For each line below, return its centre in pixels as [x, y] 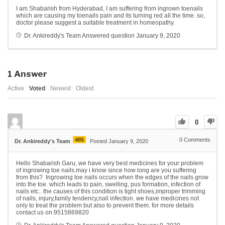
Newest [61, 89]
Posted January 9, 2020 [119, 141]
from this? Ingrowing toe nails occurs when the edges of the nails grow [112, 178]
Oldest [85, 89]
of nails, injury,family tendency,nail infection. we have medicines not [107, 199]
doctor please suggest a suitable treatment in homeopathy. [95, 23]
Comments [196, 140]
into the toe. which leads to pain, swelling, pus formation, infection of [108, 185]
